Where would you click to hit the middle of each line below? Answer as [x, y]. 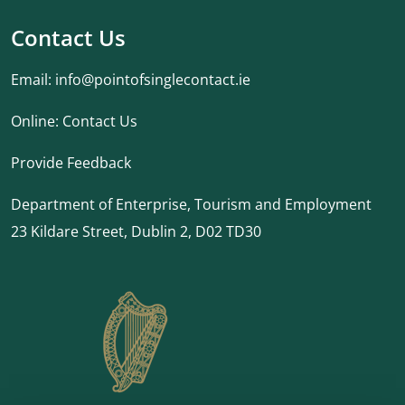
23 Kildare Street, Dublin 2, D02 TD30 [136, 231]
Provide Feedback [71, 163]
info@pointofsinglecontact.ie [153, 80]
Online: [37, 121]
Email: [33, 80]
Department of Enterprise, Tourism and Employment [191, 204]
